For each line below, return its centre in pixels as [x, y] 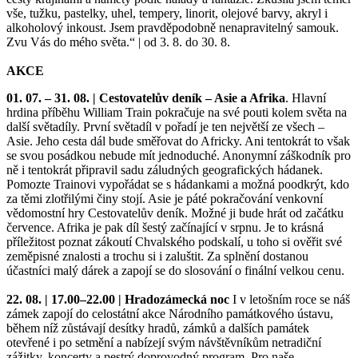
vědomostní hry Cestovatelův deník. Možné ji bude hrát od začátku [175, 213]
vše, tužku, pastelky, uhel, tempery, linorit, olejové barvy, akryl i [167, 13]
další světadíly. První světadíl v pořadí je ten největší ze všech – [165, 126]
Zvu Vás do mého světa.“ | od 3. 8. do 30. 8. [118, 42]
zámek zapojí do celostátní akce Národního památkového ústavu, [170, 313]
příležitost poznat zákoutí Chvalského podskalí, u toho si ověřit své [174, 241]
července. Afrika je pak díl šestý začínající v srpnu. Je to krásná [165, 227]
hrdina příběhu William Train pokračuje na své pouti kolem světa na [177, 112]
